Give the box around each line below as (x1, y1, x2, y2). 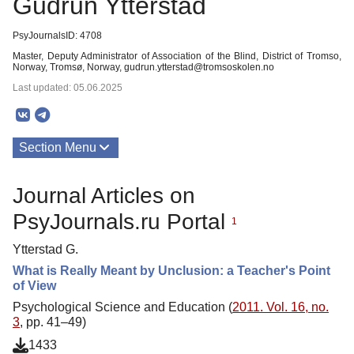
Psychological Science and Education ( (13, 299, 232, 314)
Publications (19, 175, 88, 188)
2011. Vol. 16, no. (232, 299, 329, 314)
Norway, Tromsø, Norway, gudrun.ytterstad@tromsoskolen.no (13, 62, 274, 73)
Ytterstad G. (13, 242, 78, 256)
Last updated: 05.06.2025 (13, 82, 122, 93)
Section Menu (19, 141, 96, 154)
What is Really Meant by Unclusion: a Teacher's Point (13, 263, 330, 277)
